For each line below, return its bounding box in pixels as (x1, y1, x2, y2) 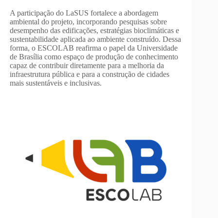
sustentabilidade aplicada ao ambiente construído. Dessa (10, 35, 181, 43)
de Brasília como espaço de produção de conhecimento (10, 52, 178, 61)
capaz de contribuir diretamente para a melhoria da (10, 61, 164, 70)
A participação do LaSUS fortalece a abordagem (10, 8, 158, 17)
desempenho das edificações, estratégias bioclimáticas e (10, 26, 179, 35)
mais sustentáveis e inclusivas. (10, 78, 102, 87)
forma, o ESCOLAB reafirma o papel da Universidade (10, 43, 178, 52)
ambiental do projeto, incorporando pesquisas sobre (10, 17, 167, 26)
